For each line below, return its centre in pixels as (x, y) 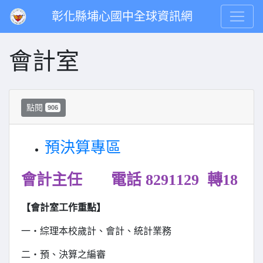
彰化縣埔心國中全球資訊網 (122, 16)
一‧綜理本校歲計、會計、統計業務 (96, 231)
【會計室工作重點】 (63, 208)
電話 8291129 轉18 (166, 180)
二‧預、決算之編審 (63, 255)
